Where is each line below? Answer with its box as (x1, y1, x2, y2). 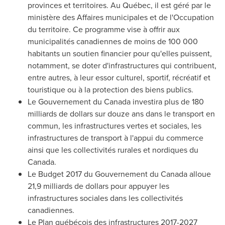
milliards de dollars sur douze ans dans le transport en (28, 108, 215, 119)
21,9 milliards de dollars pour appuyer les (28, 180, 169, 191)
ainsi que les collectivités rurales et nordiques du (28, 144, 198, 155)
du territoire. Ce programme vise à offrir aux (28, 24, 180, 35)
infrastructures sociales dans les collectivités (28, 192, 183, 203)
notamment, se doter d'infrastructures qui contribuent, (28, 60, 216, 71)
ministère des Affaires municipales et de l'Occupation (28, 12, 214, 23)
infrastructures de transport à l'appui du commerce (28, 132, 203, 143)
